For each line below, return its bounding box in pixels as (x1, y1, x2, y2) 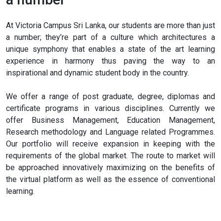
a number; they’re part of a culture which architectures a (6, 33, 215, 42)
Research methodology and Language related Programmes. (6, 127, 215, 137)
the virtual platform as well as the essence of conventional (6, 175, 215, 184)
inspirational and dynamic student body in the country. (6, 68, 189, 78)
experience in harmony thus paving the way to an (6, 56, 215, 66)
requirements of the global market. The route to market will (6, 151, 215, 161)
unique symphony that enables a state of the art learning (6, 44, 215, 54)
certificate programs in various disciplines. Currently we (6, 104, 215, 113)
